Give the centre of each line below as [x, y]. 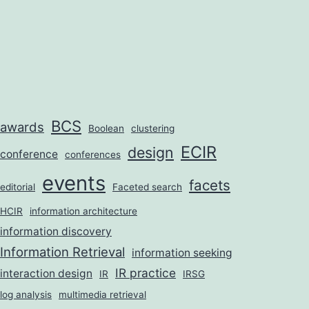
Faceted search [147, 187]
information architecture [83, 211]
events [74, 183]
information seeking [182, 253]
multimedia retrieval [102, 295]
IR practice [146, 273]
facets [210, 186]
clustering [153, 129]
